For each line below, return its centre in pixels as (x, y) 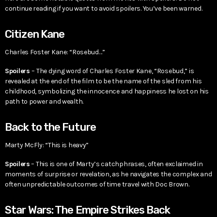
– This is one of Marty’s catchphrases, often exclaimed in (116, 164)
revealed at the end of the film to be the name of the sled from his (103, 81)
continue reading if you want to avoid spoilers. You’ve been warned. (104, 8)
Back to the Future (50, 127)
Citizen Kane (35, 34)
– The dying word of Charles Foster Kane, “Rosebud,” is (113, 71)
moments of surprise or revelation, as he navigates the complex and (108, 174)
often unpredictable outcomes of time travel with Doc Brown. (97, 185)
